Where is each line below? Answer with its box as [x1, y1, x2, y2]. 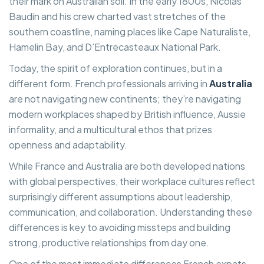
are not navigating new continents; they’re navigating [9, 92, 241, 105]
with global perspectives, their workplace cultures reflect [9, 174, 255, 187]
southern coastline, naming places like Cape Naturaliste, [9, 25, 250, 38]
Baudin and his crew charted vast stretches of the [9, 9, 226, 22]
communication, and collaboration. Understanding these [9, 205, 252, 218]
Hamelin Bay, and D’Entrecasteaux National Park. [9, 40, 221, 53]
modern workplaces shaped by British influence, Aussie [9, 107, 246, 120]
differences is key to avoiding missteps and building [9, 220, 230, 233]
